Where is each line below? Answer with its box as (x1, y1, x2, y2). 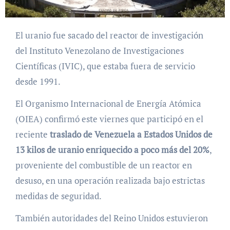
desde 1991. (15, 75, 61, 87)
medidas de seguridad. (15, 189, 102, 202)
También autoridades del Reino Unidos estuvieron (15, 212, 208, 224)
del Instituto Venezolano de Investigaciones (15, 44, 184, 56)
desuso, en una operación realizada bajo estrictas (15, 174, 205, 186)
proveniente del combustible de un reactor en (15, 159, 192, 171)
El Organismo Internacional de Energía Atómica (15, 97, 201, 109)
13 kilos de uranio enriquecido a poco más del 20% (15, 143, 209, 156)
